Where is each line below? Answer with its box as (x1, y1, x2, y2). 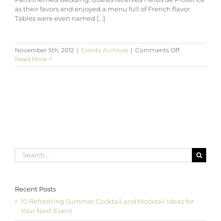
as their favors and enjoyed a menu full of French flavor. (15, 4, 191, 13)
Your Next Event (21, 207, 72, 215)
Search (14, 147, 37, 156)
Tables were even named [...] (15, 14, 105, 22)
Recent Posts (15, 184, 56, 193)
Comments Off (135, 46, 180, 54)
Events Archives (81, 46, 128, 54)
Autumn (179, 81, 204, 89)
